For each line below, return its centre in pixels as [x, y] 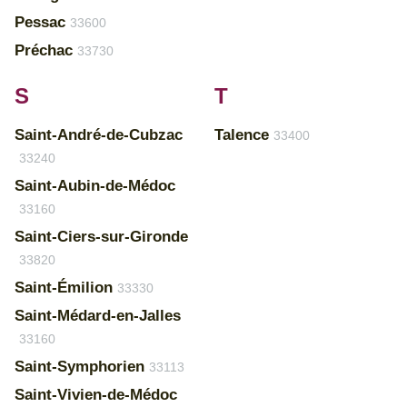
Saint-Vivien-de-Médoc [96, 395]
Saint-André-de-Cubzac [99, 135]
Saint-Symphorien [79, 367]
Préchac [44, 50]
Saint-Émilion [64, 288]
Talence [241, 135]
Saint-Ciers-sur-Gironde [101, 237]
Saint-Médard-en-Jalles [98, 316]
